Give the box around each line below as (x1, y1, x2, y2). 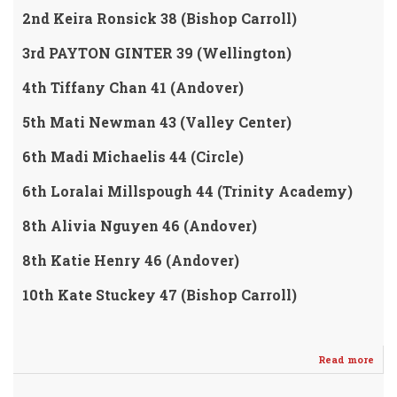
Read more (318, 353, 374, 366)
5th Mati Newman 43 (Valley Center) (22, 113, 292, 131)
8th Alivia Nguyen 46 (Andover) (22, 216, 257, 235)
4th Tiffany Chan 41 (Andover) (22, 78, 244, 97)
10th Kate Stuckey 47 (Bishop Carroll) (22, 285, 297, 304)
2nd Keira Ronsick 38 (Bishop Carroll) (22, 9, 297, 27)
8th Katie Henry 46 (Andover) (22, 251, 239, 269)
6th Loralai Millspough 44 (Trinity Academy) (22, 182, 353, 200)
